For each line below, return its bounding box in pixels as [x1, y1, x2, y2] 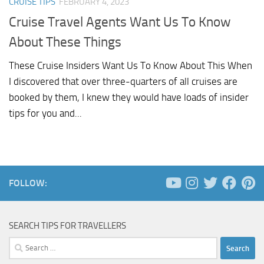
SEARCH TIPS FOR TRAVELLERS [9, 220, 126, 232]
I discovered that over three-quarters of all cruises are [9, 75, 237, 88]
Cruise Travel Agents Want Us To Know [9, 14, 231, 31]
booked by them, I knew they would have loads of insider [9, 91, 249, 104]
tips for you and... [9, 107, 82, 120]
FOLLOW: [9, 177, 47, 189]
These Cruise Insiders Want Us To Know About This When [9, 60, 252, 72]
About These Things [9, 34, 121, 51]
